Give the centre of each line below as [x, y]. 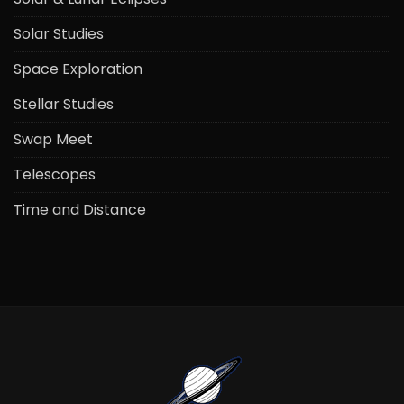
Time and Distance [80, 209]
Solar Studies [59, 33]
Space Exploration [78, 69]
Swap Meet [53, 139]
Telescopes [55, 174]
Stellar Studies [64, 104]
